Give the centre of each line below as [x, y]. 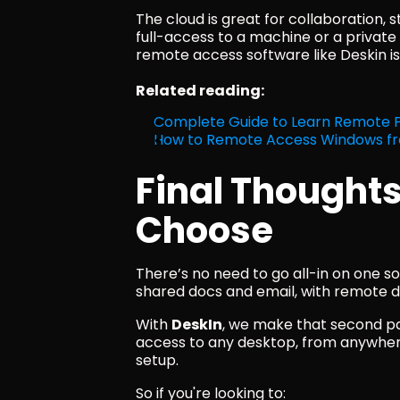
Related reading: [200, 90]
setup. [157, 360]
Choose [204, 230]
